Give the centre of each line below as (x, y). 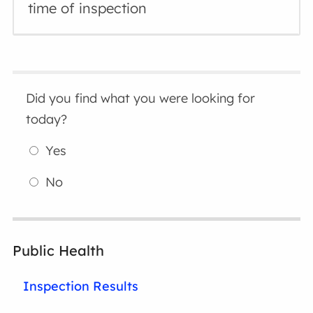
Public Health (59, 250)
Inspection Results (81, 286)
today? (47, 119)
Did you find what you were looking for (141, 98)
